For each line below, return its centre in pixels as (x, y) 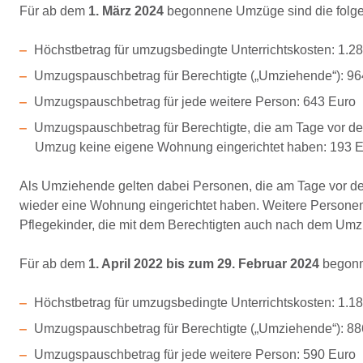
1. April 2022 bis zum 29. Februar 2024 (204, 264)
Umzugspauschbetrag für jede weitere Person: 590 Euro (194, 354)
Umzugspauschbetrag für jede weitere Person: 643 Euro (194, 102)
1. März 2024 (126, 11)
